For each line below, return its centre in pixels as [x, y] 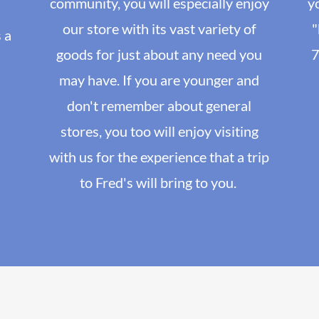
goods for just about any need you [159, 54]
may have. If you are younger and [159, 80]
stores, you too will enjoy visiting [159, 131]
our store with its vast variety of [159, 29]
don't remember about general [159, 106]
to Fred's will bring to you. [159, 183]
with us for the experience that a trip [159, 157]
